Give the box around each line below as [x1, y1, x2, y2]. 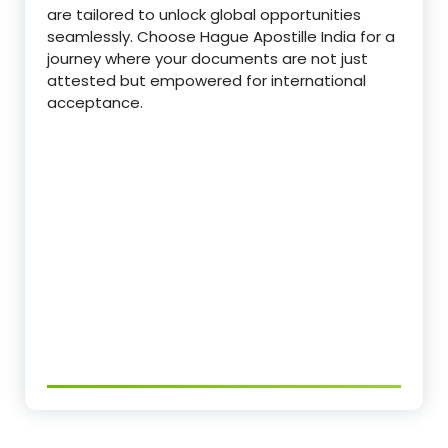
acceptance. [47, 92, 143, 114]
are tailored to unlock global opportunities [47, 4, 361, 26]
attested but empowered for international [47, 70, 366, 92]
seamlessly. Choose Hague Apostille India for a [47, 26, 395, 48]
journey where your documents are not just [47, 48, 368, 70]
